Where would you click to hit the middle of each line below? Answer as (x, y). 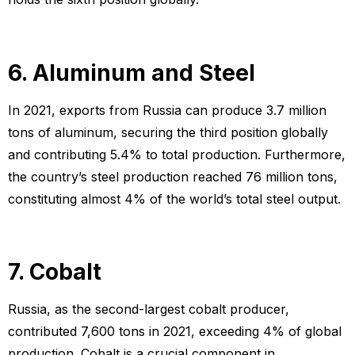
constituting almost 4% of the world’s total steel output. (174, 198)
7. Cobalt (55, 272)
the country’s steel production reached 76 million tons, (173, 176)
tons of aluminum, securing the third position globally (168, 132)
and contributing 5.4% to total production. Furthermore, (177, 154)
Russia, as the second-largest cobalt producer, (149, 309)
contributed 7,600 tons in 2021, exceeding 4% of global (175, 332)
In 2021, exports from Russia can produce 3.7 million (167, 110)
